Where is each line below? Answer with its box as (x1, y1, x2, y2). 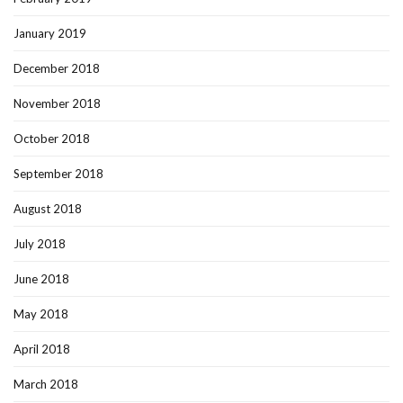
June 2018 (13, 272, 69, 287)
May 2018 (13, 307, 68, 322)
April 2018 (13, 342, 70, 357)
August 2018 (13, 201, 82, 217)
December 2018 (13, 61, 100, 76)
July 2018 (13, 237, 66, 252)
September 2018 (13, 166, 103, 182)
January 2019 (13, 26, 86, 41)
